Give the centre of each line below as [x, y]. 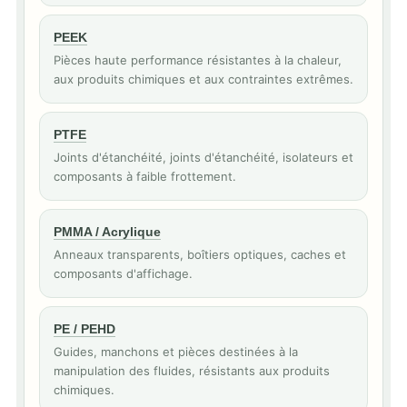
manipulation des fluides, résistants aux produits [192, 371]
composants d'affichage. [123, 273]
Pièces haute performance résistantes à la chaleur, [198, 60]
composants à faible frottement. [145, 176]
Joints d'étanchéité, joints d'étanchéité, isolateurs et [203, 157]
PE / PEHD [84, 329]
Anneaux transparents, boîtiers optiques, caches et [200, 254]
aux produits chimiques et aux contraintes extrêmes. [203, 79]
